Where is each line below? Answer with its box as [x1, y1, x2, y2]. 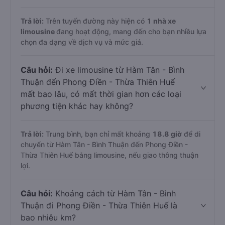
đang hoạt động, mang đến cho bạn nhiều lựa [56, 27, 206, 36]
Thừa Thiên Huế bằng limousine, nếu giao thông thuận [21, 151, 198, 159]
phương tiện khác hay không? [21, 101, 133, 111]
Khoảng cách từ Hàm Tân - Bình [53, 188, 176, 198]
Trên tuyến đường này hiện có [44, 17, 147, 25]
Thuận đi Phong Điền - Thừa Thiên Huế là [21, 200, 177, 210]
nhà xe [153, 17, 176, 25]
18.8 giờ [152, 130, 182, 138]
